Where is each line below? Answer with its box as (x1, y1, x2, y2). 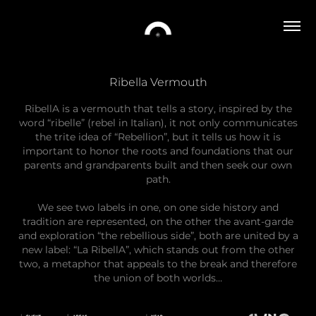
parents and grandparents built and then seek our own (24, 157, 292, 174)
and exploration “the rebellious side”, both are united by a (18, 228, 298, 244)
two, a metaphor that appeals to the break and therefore (19, 256, 297, 272)
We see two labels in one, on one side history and (37, 200, 279, 216)
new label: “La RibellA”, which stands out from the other (21, 242, 295, 258)
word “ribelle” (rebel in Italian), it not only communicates (18, 115, 298, 131)
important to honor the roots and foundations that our (23, 143, 293, 159)
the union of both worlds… (94, 270, 222, 286)
